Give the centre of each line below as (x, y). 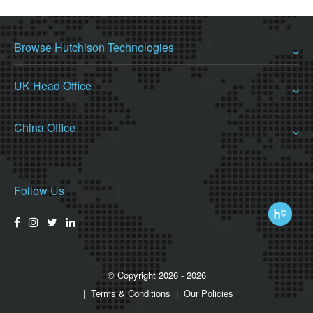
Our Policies (208, 293)
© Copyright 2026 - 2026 (156, 275)
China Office (45, 127)
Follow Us (39, 190)
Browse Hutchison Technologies (94, 47)
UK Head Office (53, 85)
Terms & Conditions (130, 293)
